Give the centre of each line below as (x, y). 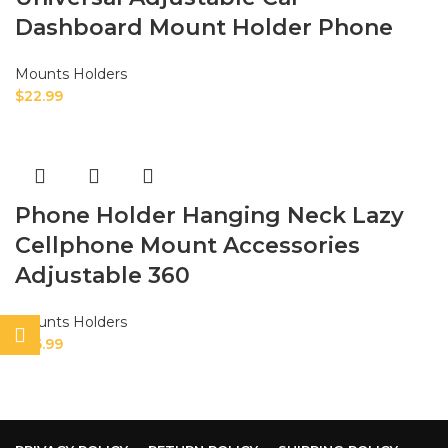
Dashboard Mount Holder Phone (204, 28)
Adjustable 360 (102, 276)
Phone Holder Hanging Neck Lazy (209, 216)
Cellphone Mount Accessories (187, 246)
